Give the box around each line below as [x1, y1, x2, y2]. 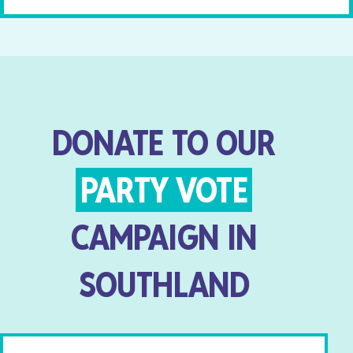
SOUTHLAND [78, 262, 250, 307]
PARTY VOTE [80, 167, 247, 212]
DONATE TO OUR [51, 120, 277, 165]
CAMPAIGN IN [70, 214, 258, 259]
